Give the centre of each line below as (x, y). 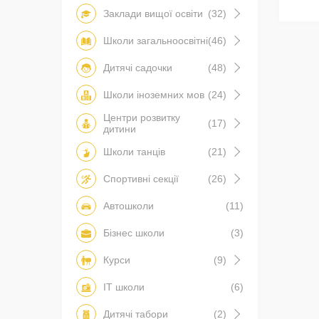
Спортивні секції (141, 179)
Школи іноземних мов (154, 95)
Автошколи (129, 206)
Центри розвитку (142, 118)
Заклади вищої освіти (153, 14)
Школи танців (134, 152)
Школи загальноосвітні (156, 41)
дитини (120, 129)
